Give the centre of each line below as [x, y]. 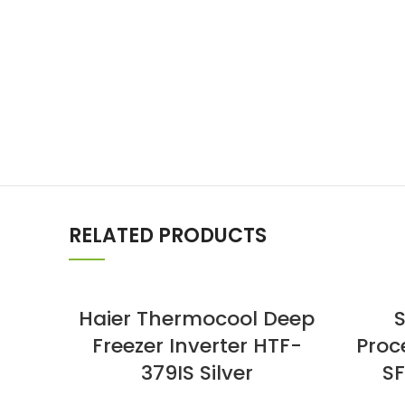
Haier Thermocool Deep [197, 319]
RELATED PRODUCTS [168, 235]
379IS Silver [197, 373]
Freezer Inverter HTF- [197, 346]
